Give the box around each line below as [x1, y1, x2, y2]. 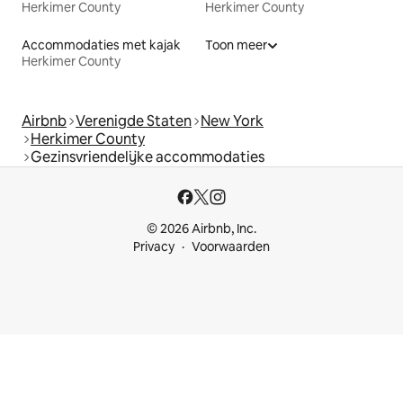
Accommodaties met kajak [22, 36, 181, 53]
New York [201, 111, 264, 130]
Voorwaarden [192, 238, 270, 255]
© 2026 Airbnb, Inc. [147, 220, 256, 237]
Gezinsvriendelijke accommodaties [31, 147, 264, 166]
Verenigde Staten [76, 111, 192, 130]
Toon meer [205, 36, 267, 53]
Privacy [133, 238, 175, 255]
